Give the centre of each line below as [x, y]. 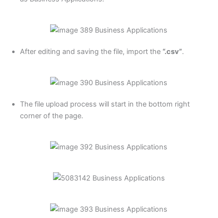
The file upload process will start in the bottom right [105, 104]
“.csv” [172, 52]
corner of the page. [51, 116]
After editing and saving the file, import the [91, 52]
